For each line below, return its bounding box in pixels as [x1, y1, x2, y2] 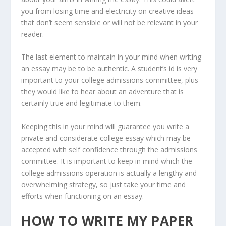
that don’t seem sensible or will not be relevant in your [21, 17, 198, 27]
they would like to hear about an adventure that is [21, 87, 184, 97]
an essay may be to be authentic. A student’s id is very [21, 64, 198, 74]
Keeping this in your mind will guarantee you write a [21, 121, 190, 131]
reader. [21, 29, 44, 39]
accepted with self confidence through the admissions [21, 144, 198, 154]
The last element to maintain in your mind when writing [21, 52, 202, 62]
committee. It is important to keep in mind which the [21, 156, 193, 166]
